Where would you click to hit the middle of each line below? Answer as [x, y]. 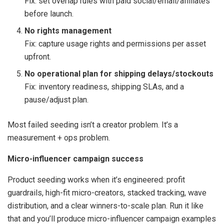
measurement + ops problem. [59, 138]
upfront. [38, 57]
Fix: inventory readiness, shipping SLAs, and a [104, 87]
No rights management [68, 31]
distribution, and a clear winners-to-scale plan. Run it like [105, 206]
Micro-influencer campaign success [75, 159]
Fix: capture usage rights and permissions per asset [115, 44]
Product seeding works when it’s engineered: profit [96, 180]
